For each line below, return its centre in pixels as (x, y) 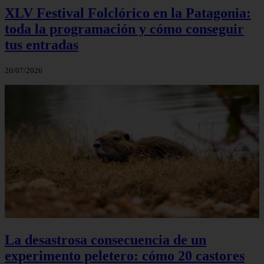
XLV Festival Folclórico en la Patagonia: (128, 13)
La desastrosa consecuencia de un (105, 240)
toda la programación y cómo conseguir (124, 29)
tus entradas (42, 44)
